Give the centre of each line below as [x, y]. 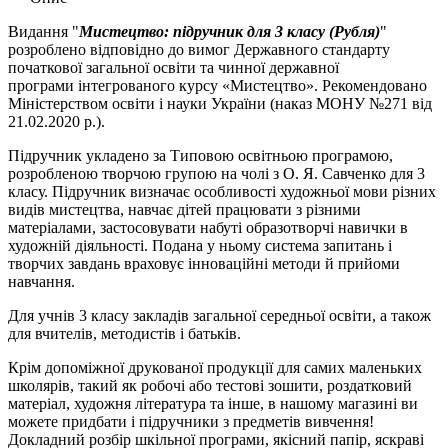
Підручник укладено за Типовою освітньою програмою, [200, 155]
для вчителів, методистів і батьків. [124, 333]
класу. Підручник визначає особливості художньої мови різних [222, 191]
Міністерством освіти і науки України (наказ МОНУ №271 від [220, 103]
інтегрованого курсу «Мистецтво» [196, 85]
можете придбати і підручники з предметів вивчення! [191, 421]
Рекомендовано [374, 85]
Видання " [43, 31]
